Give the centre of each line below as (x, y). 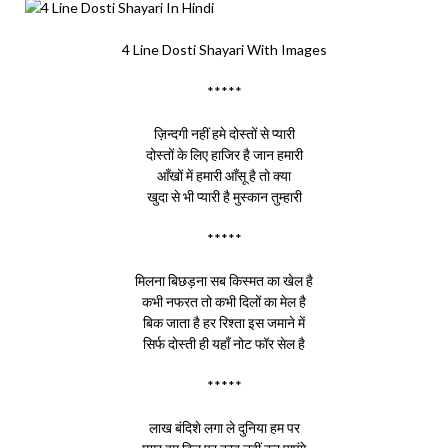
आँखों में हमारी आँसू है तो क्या (224, 175)
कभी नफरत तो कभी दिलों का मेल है (224, 301)
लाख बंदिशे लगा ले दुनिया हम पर (224, 427)
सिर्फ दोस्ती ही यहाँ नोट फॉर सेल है (224, 343)
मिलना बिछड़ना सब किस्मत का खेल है (224, 280)
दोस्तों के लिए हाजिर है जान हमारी (224, 154)
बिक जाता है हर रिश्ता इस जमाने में (224, 322)
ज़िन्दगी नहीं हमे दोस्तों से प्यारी (224, 133)
